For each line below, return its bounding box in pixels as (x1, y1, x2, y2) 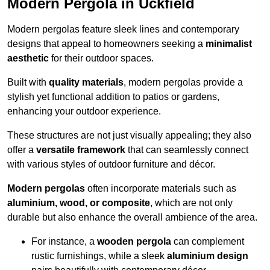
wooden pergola (97, 236, 171, 247)
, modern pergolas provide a (124, 77, 243, 88)
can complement (171, 236, 244, 247)
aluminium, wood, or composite (7, 198, 150, 209)
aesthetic (7, 53, 49, 64)
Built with (7, 77, 49, 88)
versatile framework (36, 145, 125, 155)
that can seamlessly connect (125, 145, 248, 155)
